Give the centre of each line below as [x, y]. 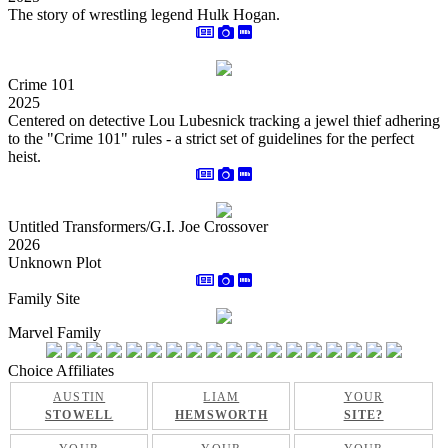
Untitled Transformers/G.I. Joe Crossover [138, 226]
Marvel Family [54, 332]
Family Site [44, 298]
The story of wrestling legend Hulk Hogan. [144, 14]
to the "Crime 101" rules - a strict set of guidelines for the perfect [211, 138]
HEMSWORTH [221, 415]
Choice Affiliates [61, 370]
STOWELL [79, 415]
